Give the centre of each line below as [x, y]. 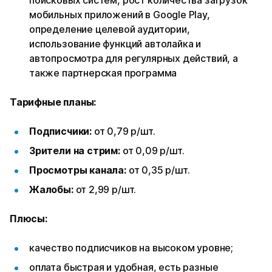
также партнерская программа [103, 73]
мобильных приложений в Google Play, [120, 15]
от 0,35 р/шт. [159, 170]
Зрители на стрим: [76, 151]
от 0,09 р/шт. [153, 151]
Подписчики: [62, 131]
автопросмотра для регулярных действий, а [134, 59]
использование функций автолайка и [115, 44]
